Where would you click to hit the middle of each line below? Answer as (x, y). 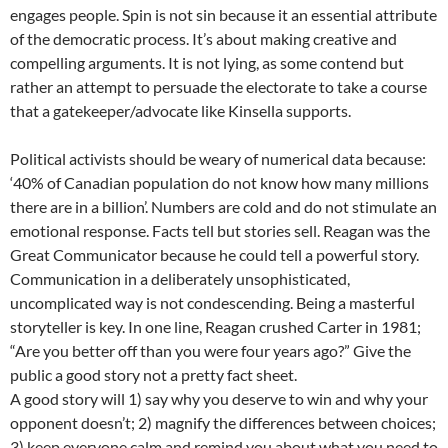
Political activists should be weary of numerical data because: (218, 159)
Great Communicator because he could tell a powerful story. (214, 255)
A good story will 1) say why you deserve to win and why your (219, 399)
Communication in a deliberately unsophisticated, (180, 279)
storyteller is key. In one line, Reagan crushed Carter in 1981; (215, 327)
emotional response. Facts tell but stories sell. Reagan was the (220, 231)
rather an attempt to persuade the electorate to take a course (218, 87)
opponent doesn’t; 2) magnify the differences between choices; (223, 423)
